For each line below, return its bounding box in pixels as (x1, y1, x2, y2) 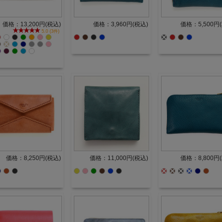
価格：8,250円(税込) (6, 155, 61, 162)
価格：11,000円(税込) (90, 155, 148, 162)
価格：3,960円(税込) (93, 21, 148, 28)
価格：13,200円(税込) (2, 21, 61, 28)
